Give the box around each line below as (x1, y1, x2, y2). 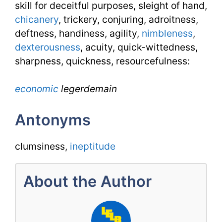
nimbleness (142, 27, 193, 39)
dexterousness (15, 41, 80, 53)
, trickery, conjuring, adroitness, (58, 13, 198, 25)
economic (15, 83, 58, 95)
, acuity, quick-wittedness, (80, 41, 198, 53)
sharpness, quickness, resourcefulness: (15, 55, 190, 67)
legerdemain (58, 83, 117, 95)
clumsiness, (15, 140, 70, 153)
